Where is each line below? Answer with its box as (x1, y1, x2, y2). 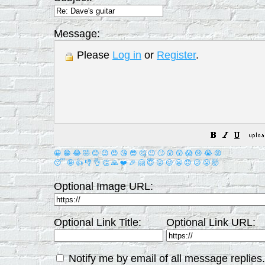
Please (74, 49, 112, 61)
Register (157, 49, 196, 61)
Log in (112, 49, 141, 61)
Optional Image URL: (54, 180, 153, 192)
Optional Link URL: (166, 216, 256, 228)
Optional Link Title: (54, 216, 141, 228)
